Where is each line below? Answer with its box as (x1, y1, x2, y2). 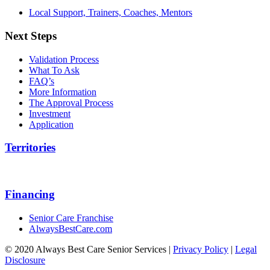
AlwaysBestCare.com (29, 223, 112, 234)
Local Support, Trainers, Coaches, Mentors (29, 7, 192, 18)
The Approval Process (29, 97, 113, 108)
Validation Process (29, 54, 99, 64)
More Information (29, 86, 96, 97)
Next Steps (5, 30, 57, 43)
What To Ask (29, 64, 80, 75)
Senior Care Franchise (29, 212, 113, 223)
